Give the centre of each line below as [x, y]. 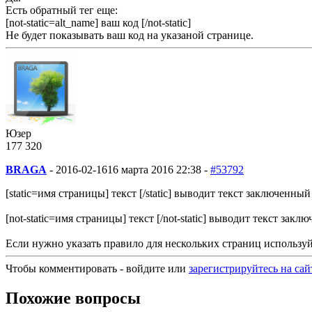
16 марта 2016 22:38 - [157, 169]
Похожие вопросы [73, 298]
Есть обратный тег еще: [62, 10]
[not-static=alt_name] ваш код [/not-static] [98, 22]
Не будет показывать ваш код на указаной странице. [130, 35]
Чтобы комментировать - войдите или [97, 268]
